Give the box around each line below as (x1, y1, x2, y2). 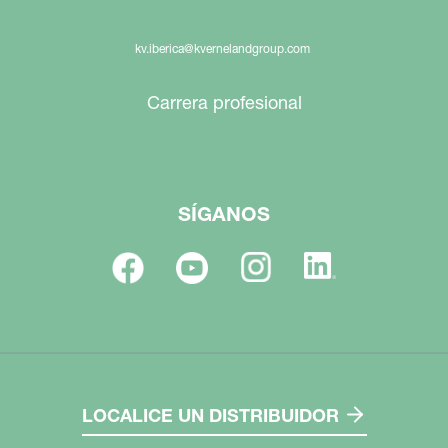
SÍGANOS (178, 202, 270, 226)
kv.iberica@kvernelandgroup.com (135, 41, 310, 56)
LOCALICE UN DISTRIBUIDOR (81, 404, 339, 428)
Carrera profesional (146, 91, 302, 114)
